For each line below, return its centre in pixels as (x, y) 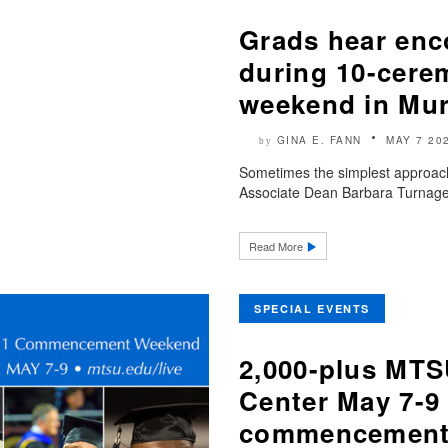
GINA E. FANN (319, 139)
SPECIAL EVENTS (312, 308)
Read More (277, 245)
